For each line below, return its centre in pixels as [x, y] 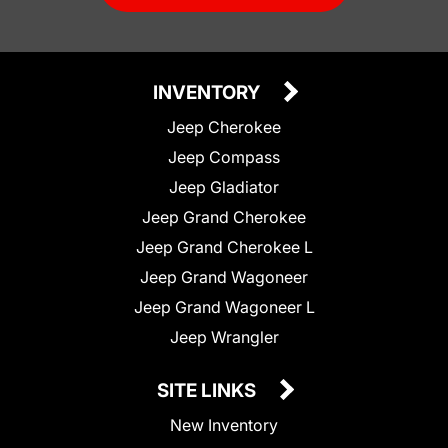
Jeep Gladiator [224, 186]
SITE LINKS [208, 390]
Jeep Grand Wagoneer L [224, 306]
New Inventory [224, 424]
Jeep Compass [224, 156]
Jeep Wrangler [224, 336]
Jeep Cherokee [224, 126]
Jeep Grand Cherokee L [224, 246]
